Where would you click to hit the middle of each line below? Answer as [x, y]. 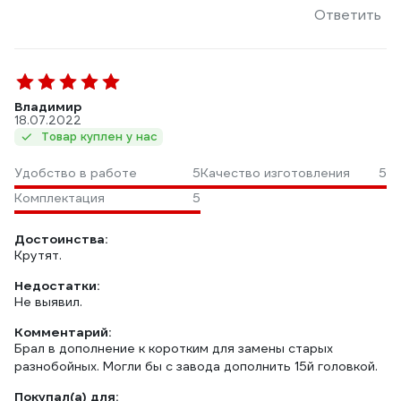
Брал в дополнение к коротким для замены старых [174, 348]
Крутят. [38, 255]
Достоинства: [61, 239]
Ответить [348, 15]
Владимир [48, 107]
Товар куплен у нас [99, 137]
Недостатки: [57, 286]
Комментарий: [63, 332]
